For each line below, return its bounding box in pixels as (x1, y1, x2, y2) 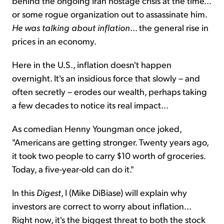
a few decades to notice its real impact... (12, 99, 168, 111)
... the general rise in (130, 21, 208, 33)
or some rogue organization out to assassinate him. (12, 8, 207, 20)
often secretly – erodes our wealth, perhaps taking (12, 85, 207, 97)
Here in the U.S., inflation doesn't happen (12, 58, 171, 70)
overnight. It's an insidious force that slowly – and (12, 72, 200, 84)
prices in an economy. (12, 35, 96, 47)
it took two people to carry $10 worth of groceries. (12, 149, 205, 161)
